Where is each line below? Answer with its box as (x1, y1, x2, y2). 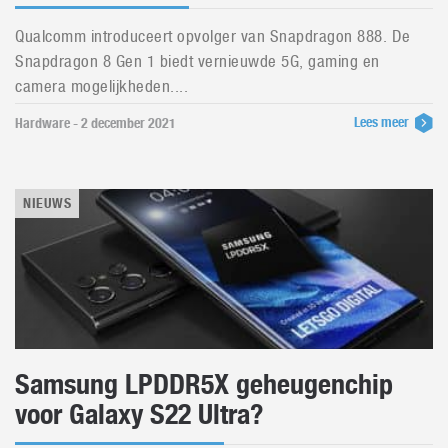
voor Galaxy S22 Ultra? (15, 397, 263, 431)
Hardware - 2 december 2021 (15, 115, 176, 131)
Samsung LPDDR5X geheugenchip (15, 367, 393, 401)
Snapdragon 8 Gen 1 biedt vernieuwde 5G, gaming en (15, 51, 380, 71)
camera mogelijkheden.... (15, 76, 189, 96)
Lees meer (354, 114, 412, 130)
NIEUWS (23, 195, 72, 211)
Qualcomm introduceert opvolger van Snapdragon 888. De (15, 26, 411, 46)
